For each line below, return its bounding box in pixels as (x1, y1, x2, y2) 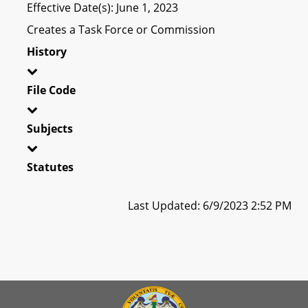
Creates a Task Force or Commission (27, 21, 215, 37)
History (27, 43, 67, 59)
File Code (27, 82, 76, 98)
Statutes (27, 159, 74, 175)
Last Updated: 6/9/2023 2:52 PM (128, 197, 291, 213)
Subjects (27, 120, 73, 136)
